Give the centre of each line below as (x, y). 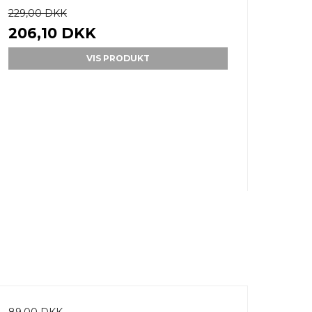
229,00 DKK (37, 14)
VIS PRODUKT (118, 58)
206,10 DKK (52, 33)
